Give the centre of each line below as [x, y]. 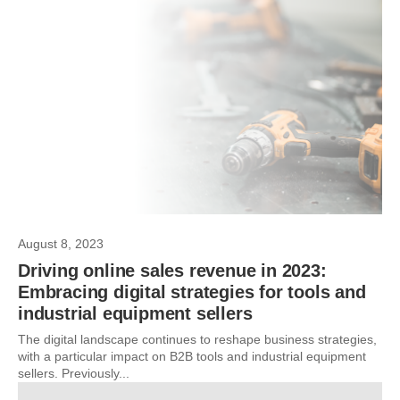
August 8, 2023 [61, 244]
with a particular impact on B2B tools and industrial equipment [192, 356]
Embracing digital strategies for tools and [192, 292]
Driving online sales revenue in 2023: [172, 271]
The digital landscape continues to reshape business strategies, [197, 339]
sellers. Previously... [74, 373]
